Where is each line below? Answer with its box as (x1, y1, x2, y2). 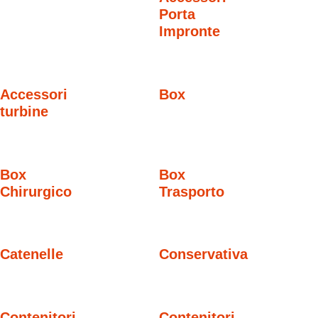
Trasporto (159, 183, 224, 199)
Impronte (159, 23, 220, 39)
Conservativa (159, 246, 248, 263)
